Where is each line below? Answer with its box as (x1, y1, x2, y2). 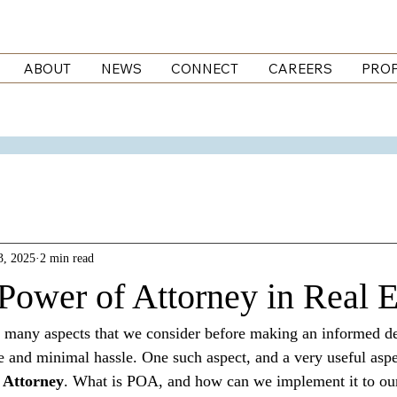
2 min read (40, 251, 94, 265)
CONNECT (171, 60, 239, 78)
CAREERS (268, 60, 332, 78)
